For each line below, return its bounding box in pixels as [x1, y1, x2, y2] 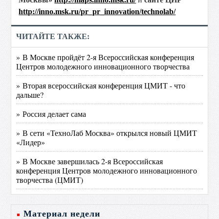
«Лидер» [16, 137, 45, 147]
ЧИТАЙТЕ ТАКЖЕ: [16, 32, 90, 41]
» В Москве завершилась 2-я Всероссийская [16, 156, 163, 166]
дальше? [16, 89, 44, 100]
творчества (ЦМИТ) [16, 175, 84, 185]
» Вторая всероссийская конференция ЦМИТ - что [16, 80, 186, 90]
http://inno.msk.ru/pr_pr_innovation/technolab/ [19, 7, 176, 16]
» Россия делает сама [16, 109, 87, 119]
